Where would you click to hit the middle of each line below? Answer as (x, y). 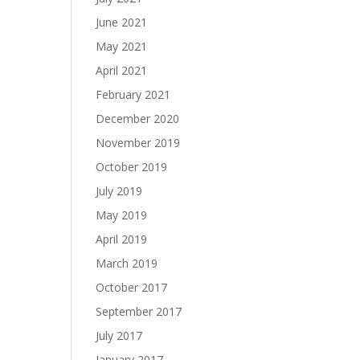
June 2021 (122, 22)
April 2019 (122, 239)
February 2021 (133, 94)
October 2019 (132, 167)
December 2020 (138, 119)
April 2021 (122, 70)
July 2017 (119, 335)
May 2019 (122, 215)
